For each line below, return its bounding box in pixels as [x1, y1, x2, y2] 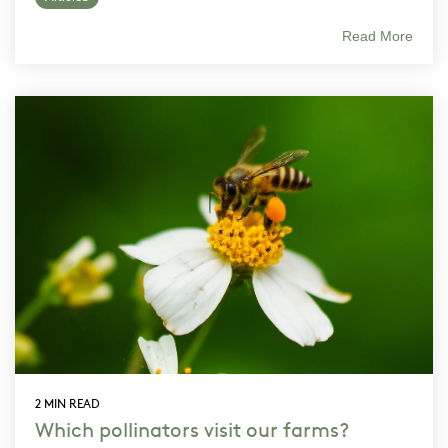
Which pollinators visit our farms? [35, 415, 349, 443]
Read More [342, 27, 413, 44]
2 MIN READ [35, 395, 100, 412]
